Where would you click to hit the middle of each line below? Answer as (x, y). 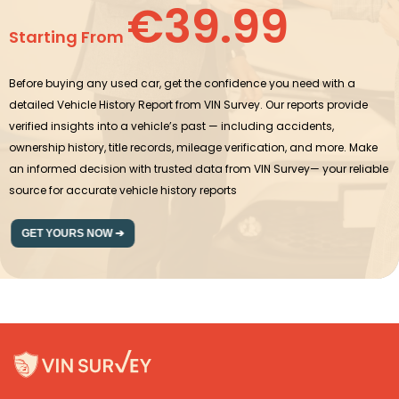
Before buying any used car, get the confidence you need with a (182, 83)
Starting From (68, 37)
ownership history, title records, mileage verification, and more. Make (193, 147)
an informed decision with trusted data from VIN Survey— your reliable (199, 168)
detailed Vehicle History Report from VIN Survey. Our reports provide (188, 104)
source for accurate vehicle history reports (123, 190)
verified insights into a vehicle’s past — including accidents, (171, 126)
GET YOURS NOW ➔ (71, 233)
